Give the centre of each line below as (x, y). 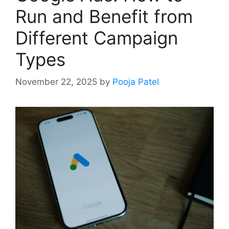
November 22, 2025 (56, 82)
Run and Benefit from (104, 16)
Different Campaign (97, 38)
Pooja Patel (136, 82)
